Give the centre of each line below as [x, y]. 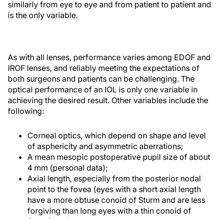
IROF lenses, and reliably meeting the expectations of [104, 68]
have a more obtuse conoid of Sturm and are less [116, 200]
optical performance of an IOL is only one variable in [103, 89]
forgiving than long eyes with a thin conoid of [109, 211]
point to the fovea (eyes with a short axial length [114, 189]
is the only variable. [43, 15]
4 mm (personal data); [68, 168]
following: [26, 111]
